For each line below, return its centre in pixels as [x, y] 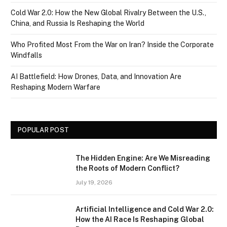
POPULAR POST [44, 130]
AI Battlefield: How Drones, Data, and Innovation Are [96, 76]
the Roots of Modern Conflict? [127, 168]
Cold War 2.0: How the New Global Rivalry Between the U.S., [108, 12]
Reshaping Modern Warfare [55, 87]
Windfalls [26, 55]
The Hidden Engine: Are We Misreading [143, 158]
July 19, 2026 [94, 182]
